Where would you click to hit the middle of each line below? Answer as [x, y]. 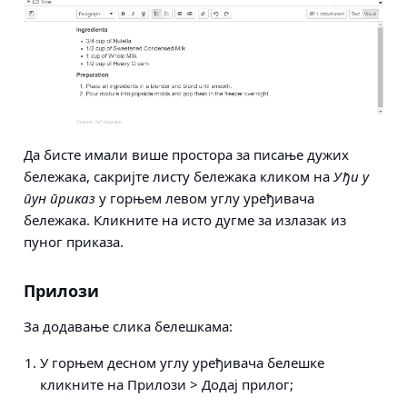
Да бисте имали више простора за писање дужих [186, 155]
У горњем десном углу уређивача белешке [182, 363]
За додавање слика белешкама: [128, 327]
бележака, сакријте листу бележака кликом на [179, 177]
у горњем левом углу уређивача [205, 199]
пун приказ [60, 199]
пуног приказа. [74, 242]
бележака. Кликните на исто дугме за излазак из [185, 220]
